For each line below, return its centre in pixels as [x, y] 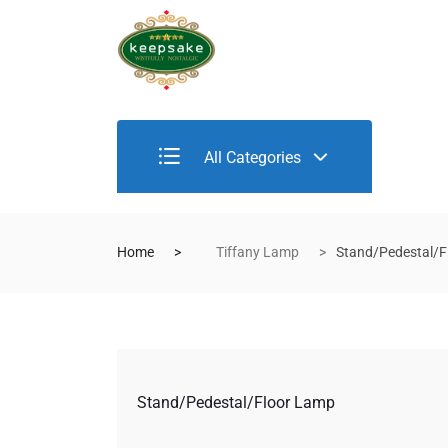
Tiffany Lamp [257, 252]
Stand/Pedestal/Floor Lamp [236, 402]
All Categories [250, 157]
